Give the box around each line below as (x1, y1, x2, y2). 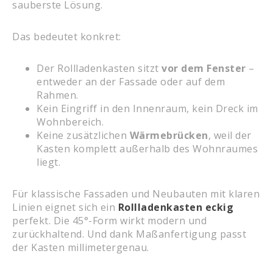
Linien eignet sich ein (12, 200, 118, 214)
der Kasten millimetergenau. (12, 241, 149, 255)
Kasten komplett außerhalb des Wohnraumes (37, 142, 258, 156)
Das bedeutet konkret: (12, 30, 121, 44)
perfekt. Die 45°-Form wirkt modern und (12, 214, 207, 228)
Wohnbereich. (37, 115, 104, 129)
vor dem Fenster (161, 62, 246, 76)
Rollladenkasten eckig (118, 200, 233, 214)
